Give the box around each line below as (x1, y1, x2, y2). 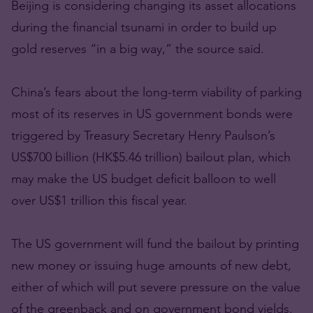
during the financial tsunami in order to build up (11, 19, 277, 35)
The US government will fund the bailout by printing (11, 235, 299, 252)
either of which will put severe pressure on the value (11, 279, 300, 295)
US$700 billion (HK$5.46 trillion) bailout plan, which (11, 149, 291, 165)
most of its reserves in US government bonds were (11, 105, 293, 122)
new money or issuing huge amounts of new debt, (11, 257, 291, 273)
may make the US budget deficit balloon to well (11, 170, 276, 187)
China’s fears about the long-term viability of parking (11, 84, 302, 100)
